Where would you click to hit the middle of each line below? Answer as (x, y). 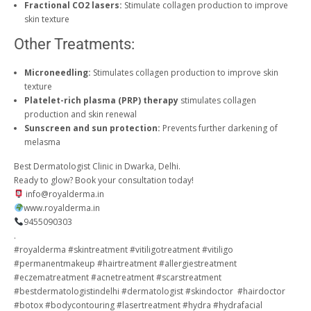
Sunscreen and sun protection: (92, 128)
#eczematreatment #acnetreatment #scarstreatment (118, 277)
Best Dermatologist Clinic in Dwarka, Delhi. (97, 166)
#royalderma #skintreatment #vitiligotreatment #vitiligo (124, 250)
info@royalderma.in (64, 194)
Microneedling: (58, 73)
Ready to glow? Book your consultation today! (104, 180)
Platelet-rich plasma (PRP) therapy (101, 100)
